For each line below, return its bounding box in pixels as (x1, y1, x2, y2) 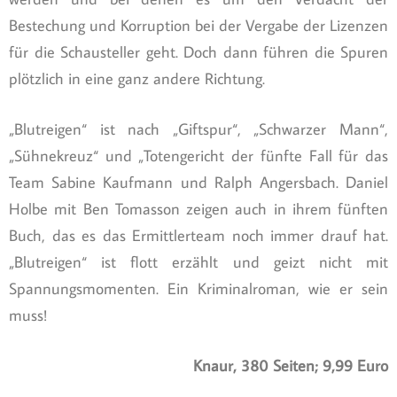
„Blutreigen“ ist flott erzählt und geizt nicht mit (9, 251, 388, 272)
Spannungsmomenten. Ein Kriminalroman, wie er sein (9, 277, 388, 299)
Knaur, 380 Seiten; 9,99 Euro (193, 354, 388, 376)
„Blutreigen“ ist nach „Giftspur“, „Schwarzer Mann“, (9, 118, 388, 139)
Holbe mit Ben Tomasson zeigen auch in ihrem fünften (9, 198, 388, 219)
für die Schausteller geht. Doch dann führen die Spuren (9, 41, 388, 62)
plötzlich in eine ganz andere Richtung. (9, 67, 265, 89)
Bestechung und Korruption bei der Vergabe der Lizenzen (9, 14, 388, 35)
